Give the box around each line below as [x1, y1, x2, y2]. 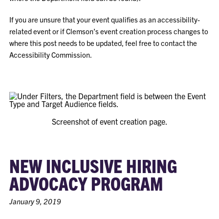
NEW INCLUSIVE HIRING [9, 153, 177, 176]
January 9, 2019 [9, 196, 62, 206]
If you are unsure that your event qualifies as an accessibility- [9, 14, 200, 24]
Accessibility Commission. [9, 49, 92, 59]
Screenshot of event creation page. [51, 116, 168, 126]
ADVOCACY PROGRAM [9, 171, 163, 194]
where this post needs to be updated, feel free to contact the [9, 38, 197, 47]
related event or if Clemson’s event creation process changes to [9, 26, 209, 36]
